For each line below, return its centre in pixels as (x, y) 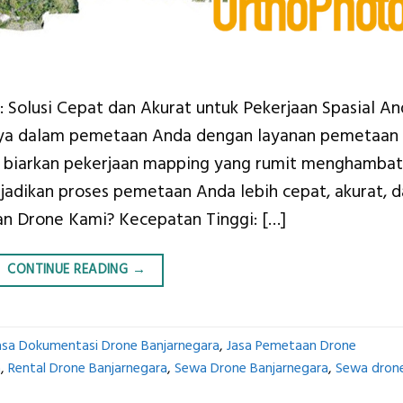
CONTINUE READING (70, 269)
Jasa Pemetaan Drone (291, 345)
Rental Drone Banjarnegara (88, 368)
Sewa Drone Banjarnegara (251, 368)
